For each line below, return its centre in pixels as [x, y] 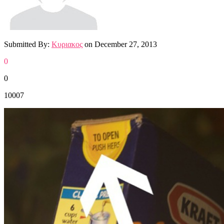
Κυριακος [67, 44]
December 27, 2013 [126, 44]
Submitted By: [28, 44]
